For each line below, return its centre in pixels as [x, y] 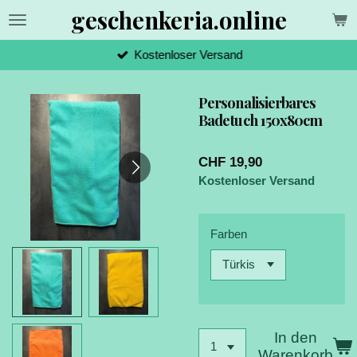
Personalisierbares [257, 102]
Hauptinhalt [39, 33]
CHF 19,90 [230, 162]
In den [296, 338]
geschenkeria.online [178, 20]
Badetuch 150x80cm [261, 120]
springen [32, 51]
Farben [229, 234]
